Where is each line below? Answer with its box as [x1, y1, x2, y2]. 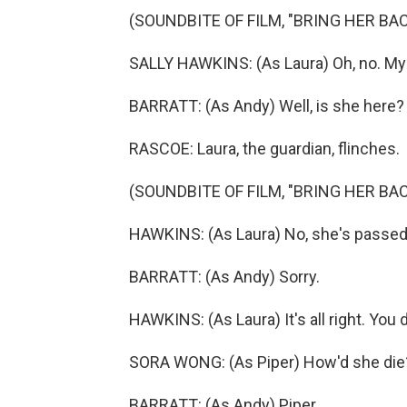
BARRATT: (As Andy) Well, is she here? [129, 96, 404, 116]
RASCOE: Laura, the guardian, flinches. [129, 139, 400, 159]
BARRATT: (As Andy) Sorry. [129, 267, 320, 287]
